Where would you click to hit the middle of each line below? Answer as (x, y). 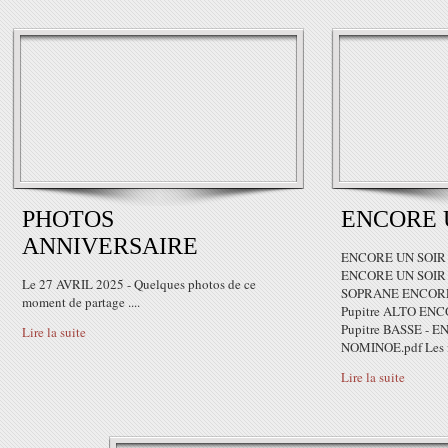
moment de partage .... (81, 302)
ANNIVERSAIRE (110, 246)
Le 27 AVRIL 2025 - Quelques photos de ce (139, 284)
